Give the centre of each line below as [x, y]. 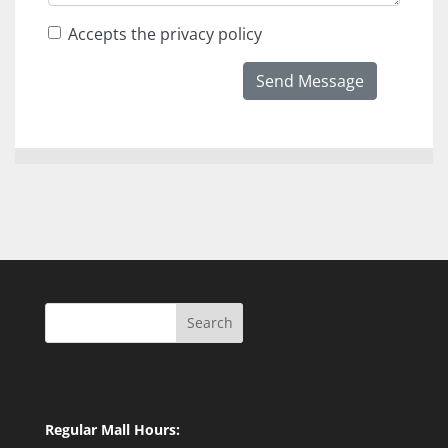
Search [209, 323]
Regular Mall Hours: [112, 429]
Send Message [310, 80]
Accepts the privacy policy [165, 33]
